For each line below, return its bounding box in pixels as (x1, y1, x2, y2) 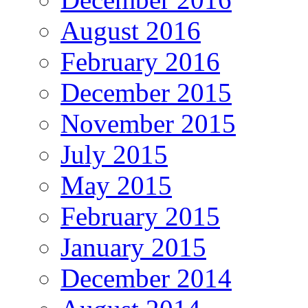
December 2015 (60, 77, 232, 107)
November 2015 (60, 108, 236, 138)
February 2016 (60, 46, 220, 76)
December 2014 (60, 263, 232, 293)
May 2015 (60, 170, 172, 200)
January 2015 (60, 232, 206, 262)
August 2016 (60, 15, 201, 45)
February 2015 (60, 201, 220, 231)
